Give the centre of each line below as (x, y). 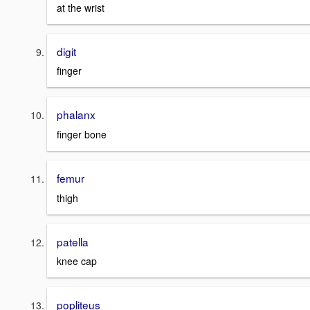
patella (73, 241)
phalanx (76, 115)
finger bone (82, 134)
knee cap (77, 261)
